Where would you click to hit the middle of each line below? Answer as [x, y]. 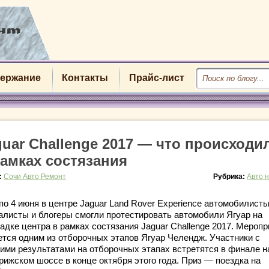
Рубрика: [230, 177]
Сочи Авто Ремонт [35, 177]
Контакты [85, 78]
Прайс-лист [156, 78]
